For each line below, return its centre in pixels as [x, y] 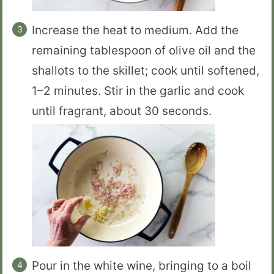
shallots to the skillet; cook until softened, [146, 71]
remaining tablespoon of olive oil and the [144, 50]
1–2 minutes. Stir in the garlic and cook [138, 91]
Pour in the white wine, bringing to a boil [142, 266]
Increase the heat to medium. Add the [135, 30]
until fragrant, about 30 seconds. [122, 111]
